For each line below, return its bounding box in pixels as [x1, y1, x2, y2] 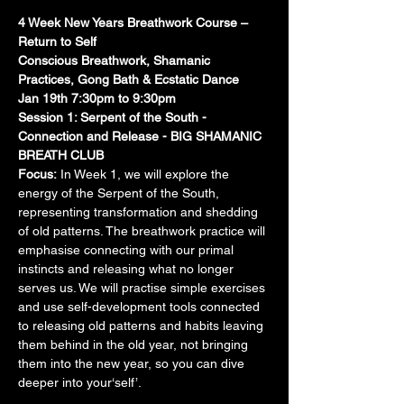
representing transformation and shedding [18, 205, 262, 219]
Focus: [18, 167, 57, 181]
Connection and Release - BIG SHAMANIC [18, 129, 265, 143]
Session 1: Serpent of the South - [18, 110, 210, 124]
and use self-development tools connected [18, 299, 263, 314]
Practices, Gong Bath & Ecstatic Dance [18, 72, 239, 87]
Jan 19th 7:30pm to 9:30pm [18, 91, 176, 106]
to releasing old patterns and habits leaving [18, 318, 267, 333]
